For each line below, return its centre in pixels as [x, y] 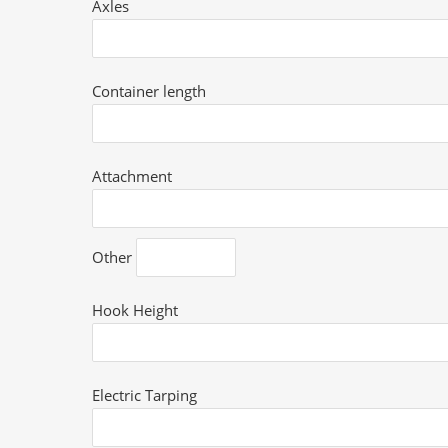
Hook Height [135, 310]
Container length [149, 91]
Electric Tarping [145, 395]
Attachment [132, 176]
